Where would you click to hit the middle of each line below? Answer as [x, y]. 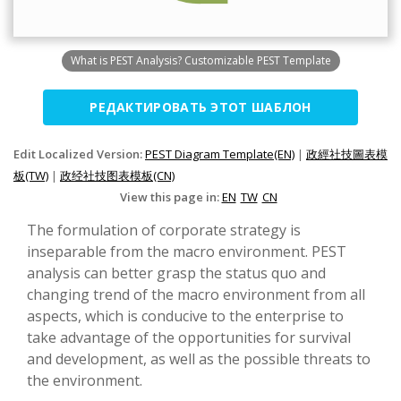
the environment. [85, 381]
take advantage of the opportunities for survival [189, 338]
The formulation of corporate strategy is [164, 230]
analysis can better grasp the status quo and [176, 273]
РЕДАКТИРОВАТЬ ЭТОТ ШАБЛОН [200, 107]
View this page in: [171, 197]
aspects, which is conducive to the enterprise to [185, 316]
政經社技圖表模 [347, 154]
